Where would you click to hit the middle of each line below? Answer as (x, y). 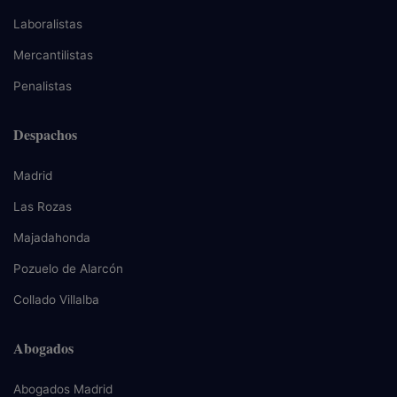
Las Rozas (43, 207)
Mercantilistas (53, 55)
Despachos (45, 135)
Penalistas (43, 86)
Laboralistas (48, 24)
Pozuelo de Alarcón (68, 269)
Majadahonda (52, 238)
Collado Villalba (56, 300)
